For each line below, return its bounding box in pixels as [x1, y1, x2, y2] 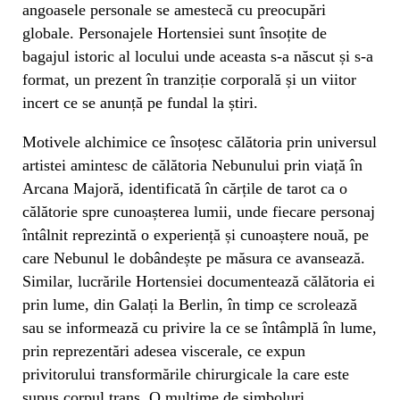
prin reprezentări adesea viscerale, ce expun [22, 341, 305, 360]
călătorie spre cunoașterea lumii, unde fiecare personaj [22, 202, 375, 221]
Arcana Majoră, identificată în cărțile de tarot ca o [22, 179, 347, 197]
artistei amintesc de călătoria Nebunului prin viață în [22, 155, 362, 174]
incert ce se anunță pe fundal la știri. [22, 93, 258, 112]
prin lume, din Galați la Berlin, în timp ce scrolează [22, 295, 357, 313]
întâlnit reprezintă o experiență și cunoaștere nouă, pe [22, 225, 369, 244]
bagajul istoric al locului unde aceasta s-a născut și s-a [22, 46, 373, 65]
